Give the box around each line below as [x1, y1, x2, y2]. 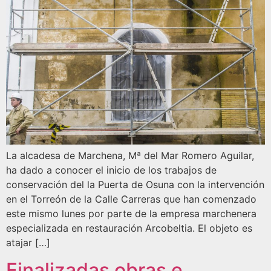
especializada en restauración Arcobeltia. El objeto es [6, 222, 252, 235]
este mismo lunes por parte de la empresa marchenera [6, 207, 256, 220]
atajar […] [6, 237, 50, 249]
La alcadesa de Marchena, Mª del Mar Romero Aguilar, [6, 149, 254, 162]
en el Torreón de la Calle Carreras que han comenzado [6, 193, 256, 206]
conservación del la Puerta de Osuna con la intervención [6, 178, 264, 191]
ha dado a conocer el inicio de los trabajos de [6, 164, 217, 177]
